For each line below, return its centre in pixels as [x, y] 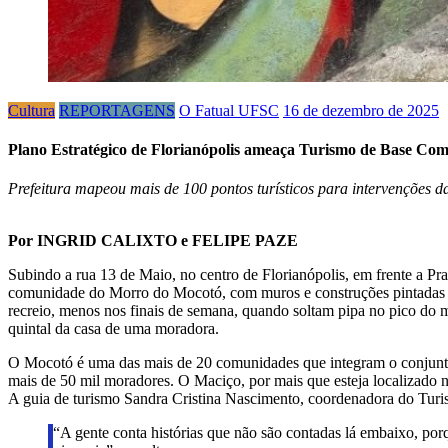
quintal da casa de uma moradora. [113, 329]
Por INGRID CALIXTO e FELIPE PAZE [153, 241]
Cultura [31, 110]
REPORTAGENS [117, 110]
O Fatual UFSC [229, 110]
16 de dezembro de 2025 [361, 110]
